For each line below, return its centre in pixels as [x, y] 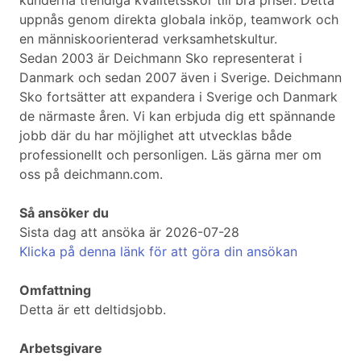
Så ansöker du [64, 213]
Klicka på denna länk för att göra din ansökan [158, 252]
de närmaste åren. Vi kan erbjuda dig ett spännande [177, 116]
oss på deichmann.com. [91, 174]
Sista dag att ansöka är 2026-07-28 [129, 232]
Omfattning [55, 290]
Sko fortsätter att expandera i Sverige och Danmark [178, 97]
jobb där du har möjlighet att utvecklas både [156, 136]
